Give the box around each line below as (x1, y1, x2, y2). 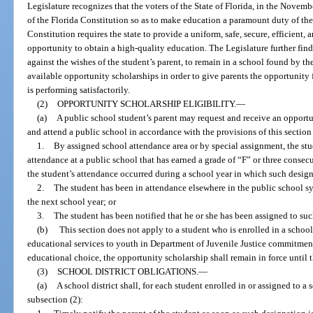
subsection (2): (27, 293, 84, 305)
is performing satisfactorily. (27, 84, 131, 95)
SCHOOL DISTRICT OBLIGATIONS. (57, 265, 198, 277)
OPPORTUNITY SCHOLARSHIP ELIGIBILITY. (57, 98, 236, 109)
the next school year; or (27, 196, 117, 207)
